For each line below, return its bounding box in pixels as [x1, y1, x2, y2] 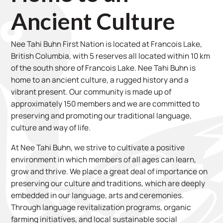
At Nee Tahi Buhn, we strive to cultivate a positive [11, 142, 185, 153]
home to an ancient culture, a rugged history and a [11, 75, 189, 86]
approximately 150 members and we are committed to [11, 99, 200, 110]
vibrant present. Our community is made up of [11, 87, 172, 98]
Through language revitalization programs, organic [11, 202, 192, 213]
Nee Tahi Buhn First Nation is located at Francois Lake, [11, 39, 203, 50]
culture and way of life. [11, 122, 91, 133]
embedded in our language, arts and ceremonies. [11, 190, 184, 201]
